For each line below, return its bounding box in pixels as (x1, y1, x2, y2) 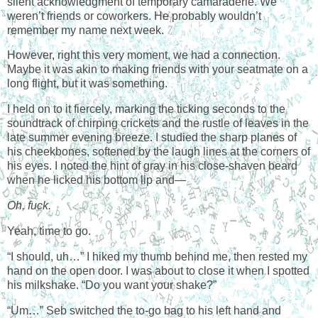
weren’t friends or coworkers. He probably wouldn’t (7, 9, 261, 22)
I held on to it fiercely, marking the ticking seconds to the (7, 103, 285, 116)
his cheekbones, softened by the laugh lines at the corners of (7, 146, 310, 158)
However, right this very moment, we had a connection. (7, 49, 280, 62)
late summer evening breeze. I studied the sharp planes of (7, 131, 297, 144)
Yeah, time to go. (7, 224, 91, 237)
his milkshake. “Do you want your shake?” (7, 278, 216, 291)
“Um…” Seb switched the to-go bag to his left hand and (7, 304, 281, 317)
